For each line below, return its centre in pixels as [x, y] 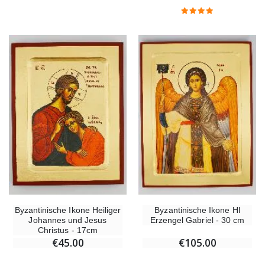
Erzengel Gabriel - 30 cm [197, 220]
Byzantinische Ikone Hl [197, 210]
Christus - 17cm [68, 230]
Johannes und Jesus [68, 220]
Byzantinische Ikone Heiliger [68, 210]
